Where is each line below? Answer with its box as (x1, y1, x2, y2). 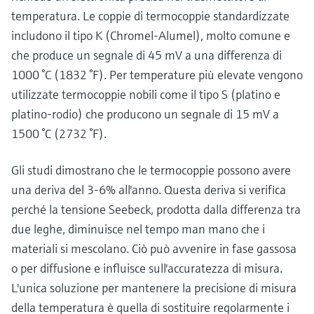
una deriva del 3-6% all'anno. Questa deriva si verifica (11, 182, 286, 198)
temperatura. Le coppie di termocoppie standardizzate (11, 8, 289, 24)
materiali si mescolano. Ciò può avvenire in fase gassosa (11, 240, 296, 257)
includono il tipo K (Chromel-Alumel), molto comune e (11, 27, 290, 43)
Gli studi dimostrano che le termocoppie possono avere (11, 162, 291, 178)
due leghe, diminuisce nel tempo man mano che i (11, 221, 265, 237)
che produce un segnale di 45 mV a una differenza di (11, 47, 282, 63)
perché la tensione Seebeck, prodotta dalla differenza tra (11, 201, 301, 217)
